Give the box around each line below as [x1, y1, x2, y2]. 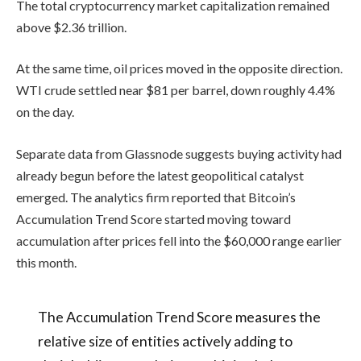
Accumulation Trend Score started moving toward [16, 210, 291, 226]
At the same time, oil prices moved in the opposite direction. [16, 60, 342, 77]
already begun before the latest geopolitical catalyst [16, 167, 304, 183]
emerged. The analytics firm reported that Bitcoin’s [16, 189, 296, 205]
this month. [16, 254, 77, 270]
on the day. [16, 104, 74, 120]
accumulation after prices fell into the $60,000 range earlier [16, 232, 342, 248]
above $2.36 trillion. [16, 19, 127, 35]
